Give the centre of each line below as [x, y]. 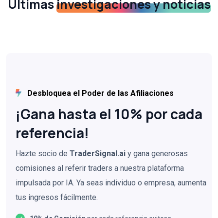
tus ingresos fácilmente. [57, 197]
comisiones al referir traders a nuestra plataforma [100, 168]
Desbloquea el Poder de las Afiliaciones [100, 93]
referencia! [52, 133]
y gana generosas [157, 153]
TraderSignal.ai [98, 153]
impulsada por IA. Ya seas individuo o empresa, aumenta [111, 182]
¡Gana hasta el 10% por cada [109, 114]
